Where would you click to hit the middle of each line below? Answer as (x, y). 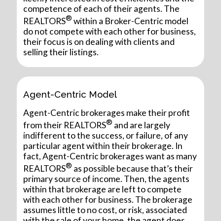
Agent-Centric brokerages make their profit (107, 112)
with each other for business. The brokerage (108, 199)
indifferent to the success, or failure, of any (106, 135)
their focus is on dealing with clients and (99, 41)
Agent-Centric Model (70, 94)
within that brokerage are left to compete (103, 189)
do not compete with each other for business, (110, 31)
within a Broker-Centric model (130, 21)
